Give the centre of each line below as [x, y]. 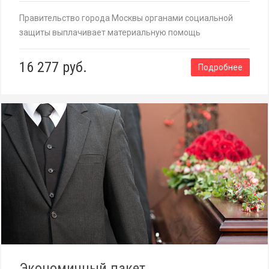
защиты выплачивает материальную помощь [110, 32]
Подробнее [220, 67]
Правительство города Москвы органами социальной [126, 18]
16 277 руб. [53, 67]
